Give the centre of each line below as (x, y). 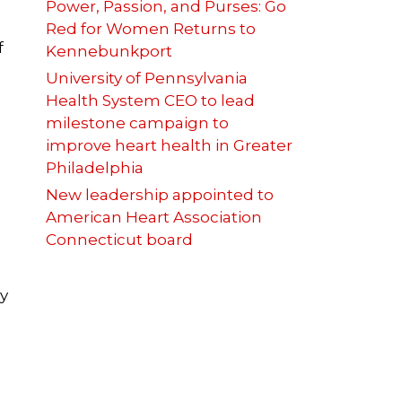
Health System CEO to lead (150, 101)
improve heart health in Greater (169, 146)
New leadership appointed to (160, 195)
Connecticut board (119, 240)
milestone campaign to (137, 123)
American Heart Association (154, 218)
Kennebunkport (111, 52)
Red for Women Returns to (151, 29)
